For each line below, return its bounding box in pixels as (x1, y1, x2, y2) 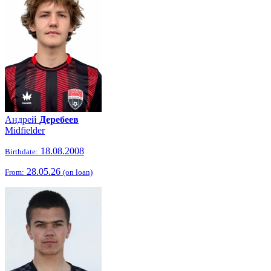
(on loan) (63, 168, 93, 177)
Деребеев (39, 114, 79, 125)
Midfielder (5, 125, 45, 135)
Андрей (5, 114, 39, 125)
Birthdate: (5, 147, 38, 156)
